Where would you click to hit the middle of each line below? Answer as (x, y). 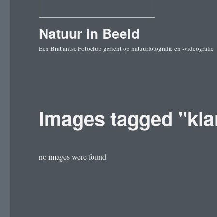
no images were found (73, 157)
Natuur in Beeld (89, 33)
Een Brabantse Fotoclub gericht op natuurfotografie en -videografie (126, 48)
